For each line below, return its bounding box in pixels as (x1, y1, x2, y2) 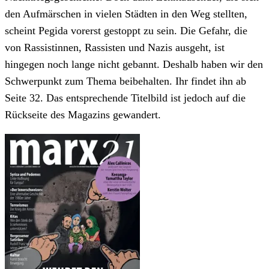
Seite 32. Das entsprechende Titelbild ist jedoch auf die (5, 92, 246, 104)
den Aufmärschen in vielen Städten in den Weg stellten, (5, 8, 247, 20)
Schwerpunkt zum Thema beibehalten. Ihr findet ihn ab (5, 75, 246, 88)
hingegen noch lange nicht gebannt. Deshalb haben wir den (5, 58, 263, 71)
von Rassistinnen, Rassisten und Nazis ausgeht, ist (5, 41, 225, 54)
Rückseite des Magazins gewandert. (5, 109, 161, 121)
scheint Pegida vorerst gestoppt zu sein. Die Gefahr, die (5, 25, 247, 37)
